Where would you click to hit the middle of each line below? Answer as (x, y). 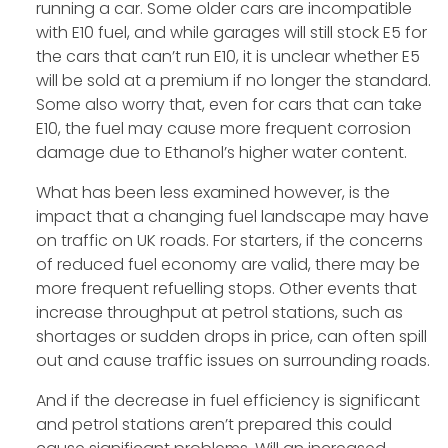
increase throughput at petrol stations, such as (219, 313)
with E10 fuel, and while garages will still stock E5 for (231, 33)
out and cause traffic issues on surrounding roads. (232, 361)
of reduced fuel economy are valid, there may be (227, 265)
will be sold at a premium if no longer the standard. (233, 81)
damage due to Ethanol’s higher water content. (221, 153)
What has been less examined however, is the (212, 193)
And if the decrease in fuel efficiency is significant (227, 401)
